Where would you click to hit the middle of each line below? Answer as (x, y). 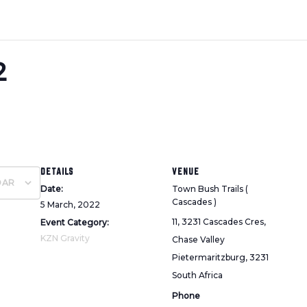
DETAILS (57, 171)
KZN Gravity (65, 238)
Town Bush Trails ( (210, 188)
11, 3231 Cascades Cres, (219, 221)
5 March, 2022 (71, 204)
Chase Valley (199, 239)
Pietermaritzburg (209, 257)
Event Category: (75, 222)
